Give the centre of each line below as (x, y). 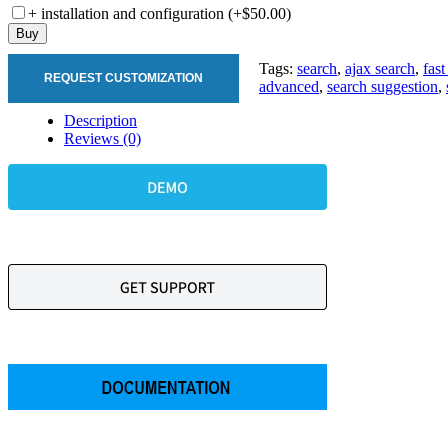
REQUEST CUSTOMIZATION (123, 77)
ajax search (380, 68)
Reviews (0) (102, 138)
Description (100, 120)
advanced (289, 86)
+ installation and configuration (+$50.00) (159, 13)
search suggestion (382, 86)
